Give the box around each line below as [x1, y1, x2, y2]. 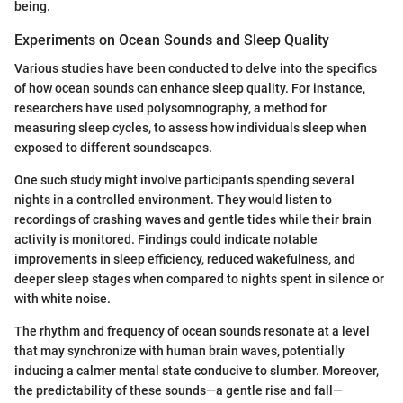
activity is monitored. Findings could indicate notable [14, 232, 318, 247]
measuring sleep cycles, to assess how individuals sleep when [14, 121, 367, 136]
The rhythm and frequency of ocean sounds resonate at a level [14, 324, 370, 339]
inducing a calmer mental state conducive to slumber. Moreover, [14, 363, 379, 379]
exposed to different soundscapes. [14, 140, 212, 156]
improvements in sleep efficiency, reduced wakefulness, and [14, 252, 355, 267]
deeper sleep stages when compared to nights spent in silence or [14, 272, 384, 287]
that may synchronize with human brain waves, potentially [14, 344, 345, 359]
